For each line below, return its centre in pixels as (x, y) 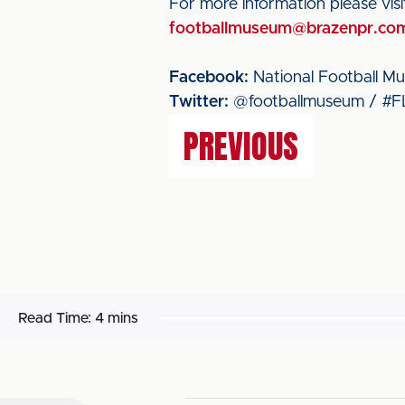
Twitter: (199, 102)
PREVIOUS (241, 146)
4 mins (117, 318)
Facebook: (209, 78)
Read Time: (55, 318)
